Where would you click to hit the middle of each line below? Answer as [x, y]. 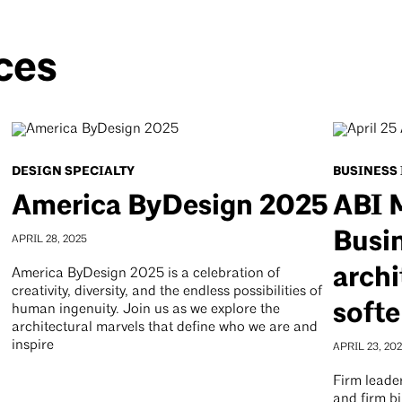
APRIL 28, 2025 [49, 240]
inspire [32, 345]
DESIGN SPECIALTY [73, 171]
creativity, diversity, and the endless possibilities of [166, 292]
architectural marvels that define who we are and [164, 328]
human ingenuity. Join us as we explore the [145, 310]
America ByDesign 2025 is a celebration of [145, 274]
